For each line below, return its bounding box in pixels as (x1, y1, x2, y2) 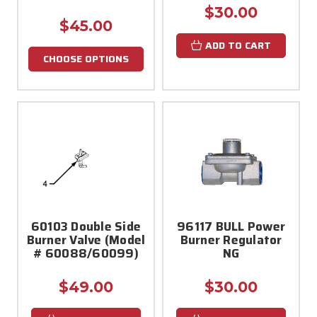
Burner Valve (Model (26, 230, 146, 249)
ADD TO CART (205, 37, 271, 53)
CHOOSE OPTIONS (43, 50, 129, 67)
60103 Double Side (30, 217, 142, 236)
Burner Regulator (180, 230, 282, 249)
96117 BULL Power (177, 217, 285, 236)
